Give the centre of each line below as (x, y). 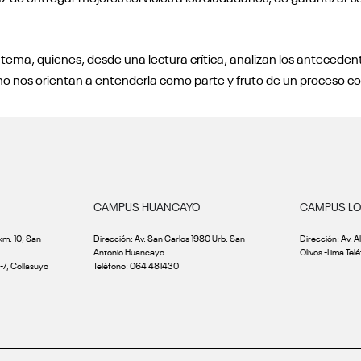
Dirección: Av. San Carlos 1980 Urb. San (169, 238)
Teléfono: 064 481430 (136, 266)
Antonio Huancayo (129, 252)
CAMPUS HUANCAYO (147, 207)
